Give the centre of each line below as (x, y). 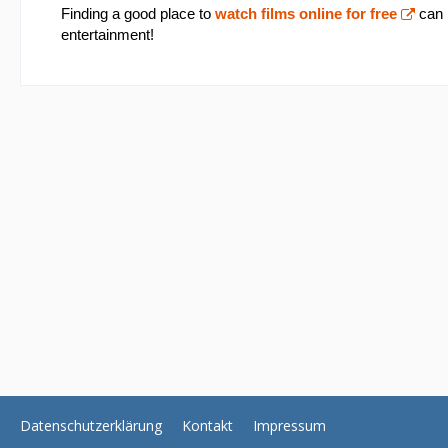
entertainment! (107, 35)
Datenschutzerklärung (91, 425)
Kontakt (207, 425)
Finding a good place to (138, 14)
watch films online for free (306, 14)
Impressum (289, 425)
